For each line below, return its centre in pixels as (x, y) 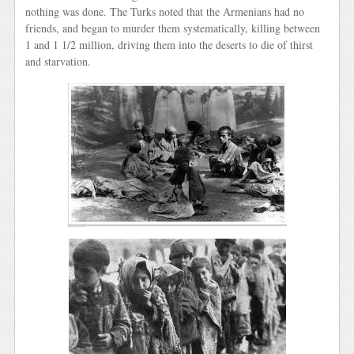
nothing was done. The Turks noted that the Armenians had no (165, 12)
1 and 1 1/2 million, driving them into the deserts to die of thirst (169, 45)
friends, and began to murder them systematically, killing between (173, 28)
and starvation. (58, 62)
